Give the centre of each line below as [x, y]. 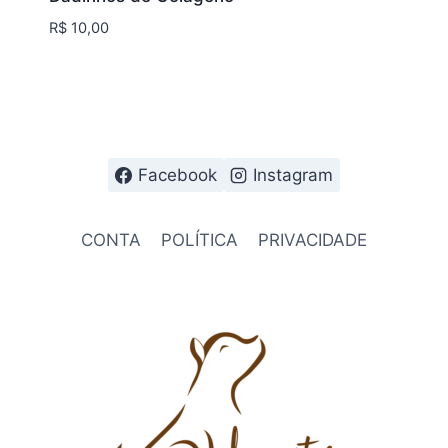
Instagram [293, 174]
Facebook [177, 174]
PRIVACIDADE [313, 240]
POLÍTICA [199, 240]
